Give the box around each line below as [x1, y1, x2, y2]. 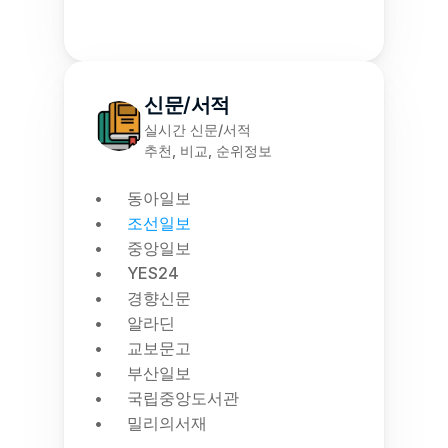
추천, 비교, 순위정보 [144, 142, 272, 159]
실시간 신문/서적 [144, 121, 251, 138]
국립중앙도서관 [127, 388, 239, 408]
